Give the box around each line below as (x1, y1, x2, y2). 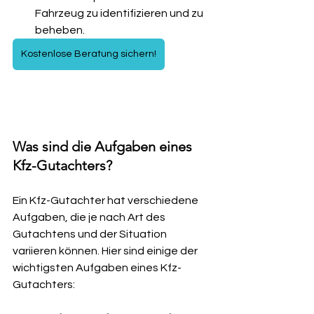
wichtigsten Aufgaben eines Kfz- (13, 262, 182, 273)
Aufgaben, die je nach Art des (13, 212, 168, 223)
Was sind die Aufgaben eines (13, 138, 196, 155)
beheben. (35, 25, 85, 36)
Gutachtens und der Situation (13, 228, 169, 240)
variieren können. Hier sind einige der (13, 245, 200, 257)
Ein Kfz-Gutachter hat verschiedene (13, 195, 200, 206)
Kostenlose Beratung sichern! (21, 49, 156, 59)
